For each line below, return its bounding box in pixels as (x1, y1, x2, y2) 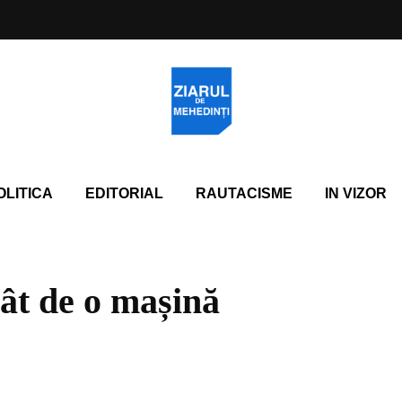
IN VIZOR (324, 186, 387, 201)
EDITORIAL (84, 186, 163, 201)
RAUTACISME (195, 186, 293, 201)
